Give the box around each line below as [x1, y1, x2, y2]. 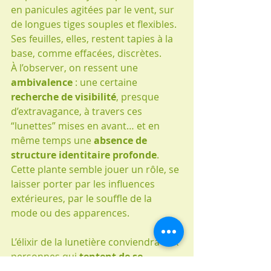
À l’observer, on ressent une [11, 60, 140, 74]
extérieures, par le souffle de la [11, 191, 154, 205]
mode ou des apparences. [11, 206, 129, 220]
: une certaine [73, 75, 140, 89]
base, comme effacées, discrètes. [11, 46, 162, 60]
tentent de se [79, 249, 145, 263]
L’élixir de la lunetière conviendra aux [11, 235, 181, 249]
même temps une [11, 133, 94, 147]
